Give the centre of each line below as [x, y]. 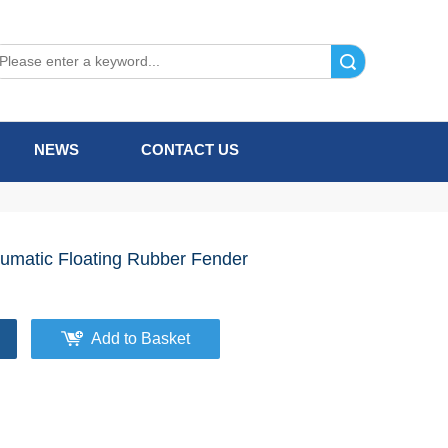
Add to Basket [140, 338]
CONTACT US [190, 149]
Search [298, 61]
